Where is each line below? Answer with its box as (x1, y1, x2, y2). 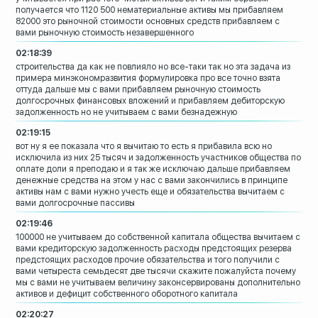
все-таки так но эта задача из (170, 62, 291, 72)
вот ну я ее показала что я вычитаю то (16, 141, 170, 152)
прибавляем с (222, 16, 280, 27)
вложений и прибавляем (128, 96, 229, 106)
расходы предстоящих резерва (164, 243, 292, 254)
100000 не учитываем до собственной (16, 232, 170, 243)
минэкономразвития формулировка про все (54, 73, 232, 84)
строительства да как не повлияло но (16, 62, 169, 72)
